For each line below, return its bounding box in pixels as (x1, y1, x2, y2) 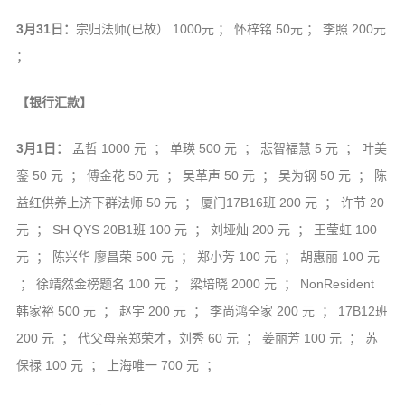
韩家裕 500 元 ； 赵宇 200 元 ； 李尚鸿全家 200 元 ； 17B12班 (15, 304, 388, 319)
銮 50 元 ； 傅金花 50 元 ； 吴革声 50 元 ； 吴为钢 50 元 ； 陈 (15, 168, 387, 184)
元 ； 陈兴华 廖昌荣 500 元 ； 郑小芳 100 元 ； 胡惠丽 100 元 (15, 250, 380, 265)
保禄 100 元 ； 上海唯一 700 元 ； (15, 358, 219, 373)
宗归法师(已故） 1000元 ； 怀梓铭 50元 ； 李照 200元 (75, 22, 386, 37)
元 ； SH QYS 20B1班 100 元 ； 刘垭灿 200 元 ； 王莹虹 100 (15, 222, 377, 238)
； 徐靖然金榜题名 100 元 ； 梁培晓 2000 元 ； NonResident (15, 277, 374, 292)
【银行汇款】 (15, 95, 92, 110)
